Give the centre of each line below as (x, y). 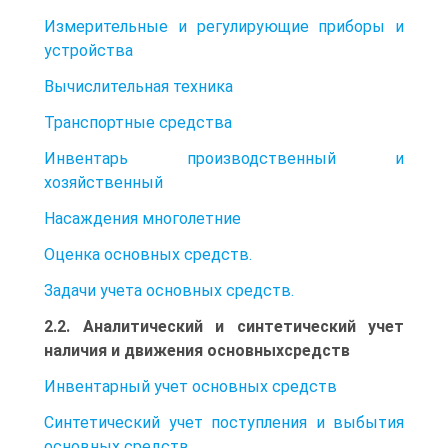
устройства (88, 50)
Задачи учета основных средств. (169, 290)
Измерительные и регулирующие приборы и (224, 26)
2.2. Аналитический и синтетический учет (224, 326)
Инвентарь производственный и (224, 158)
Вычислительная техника (138, 86)
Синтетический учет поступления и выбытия (224, 422)
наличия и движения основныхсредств (197, 350)
